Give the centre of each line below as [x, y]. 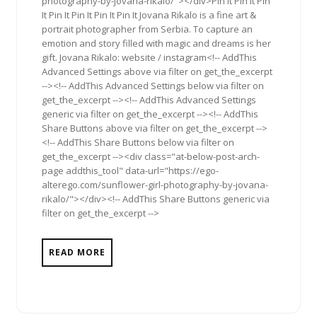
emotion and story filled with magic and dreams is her [156, 43]
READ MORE [77, 252]
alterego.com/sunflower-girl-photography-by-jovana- [155, 184]
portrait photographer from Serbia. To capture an [147, 29]
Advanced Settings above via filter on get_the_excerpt [157, 71]
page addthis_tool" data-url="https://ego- [130, 170]
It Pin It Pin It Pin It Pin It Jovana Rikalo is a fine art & [149, 15]
